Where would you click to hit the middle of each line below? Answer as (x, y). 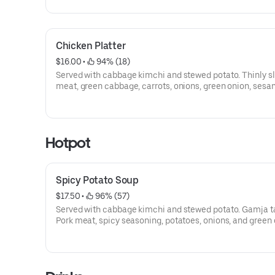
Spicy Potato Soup (97, 180)
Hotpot (68, 143)
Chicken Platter (91, 46)
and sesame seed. (91, 97)
